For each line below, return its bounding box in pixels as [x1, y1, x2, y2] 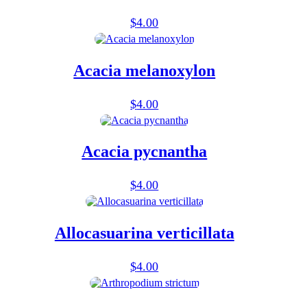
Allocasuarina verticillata [54, 224, 234, 243]
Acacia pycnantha [82, 143, 208, 161]
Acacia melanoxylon [73, 61, 216, 79]
